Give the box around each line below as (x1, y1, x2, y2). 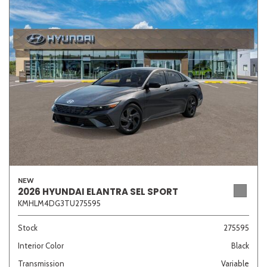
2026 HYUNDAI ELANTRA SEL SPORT (18, 185, 178, 198)
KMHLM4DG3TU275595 (18, 198, 101, 208)
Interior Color (18, 240, 64, 250)
